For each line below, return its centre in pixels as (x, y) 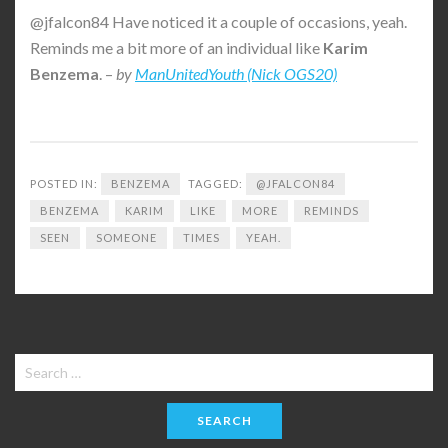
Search (37, 365)
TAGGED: (217, 183)
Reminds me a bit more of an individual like (176, 47)
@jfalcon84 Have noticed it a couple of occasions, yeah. (218, 21)
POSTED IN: (65, 183)
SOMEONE (126, 237)
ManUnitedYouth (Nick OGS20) (236, 73)
